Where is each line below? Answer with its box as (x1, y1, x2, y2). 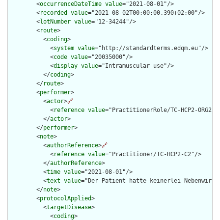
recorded (40, 9, 67, 17)
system (54, 45, 74, 52)
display (54, 62, 78, 70)
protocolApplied (40, 195, 91, 202)
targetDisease (47, 204, 91, 211)
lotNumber (40, 18, 71, 26)
